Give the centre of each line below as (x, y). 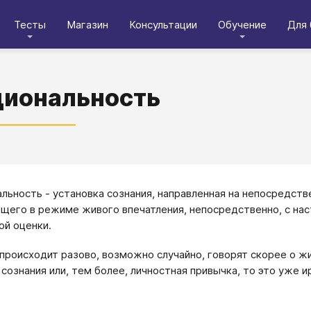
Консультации (163, 24)
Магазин (87, 24)
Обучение (242, 24)
